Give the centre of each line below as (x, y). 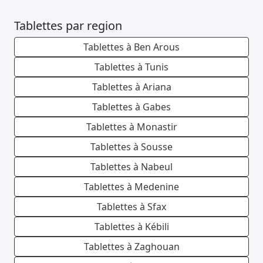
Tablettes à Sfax (131, 207)
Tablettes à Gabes (131, 107)
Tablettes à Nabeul (131, 167)
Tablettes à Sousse (131, 147)
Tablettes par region (68, 26)
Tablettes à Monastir (131, 127)
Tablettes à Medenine (131, 187)
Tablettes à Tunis (131, 67)
